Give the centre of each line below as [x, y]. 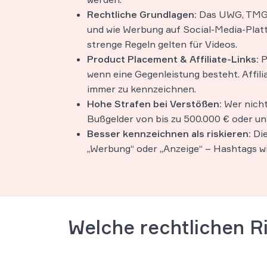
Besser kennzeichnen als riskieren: [169, 133]
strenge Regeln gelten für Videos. [162, 44]
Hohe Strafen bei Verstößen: [154, 104]
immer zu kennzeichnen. [142, 89]
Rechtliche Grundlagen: [143, 14]
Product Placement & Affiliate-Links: [174, 59]
